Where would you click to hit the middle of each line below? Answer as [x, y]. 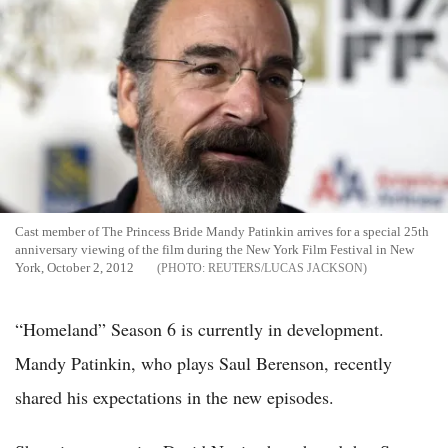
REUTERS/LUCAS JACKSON [285, 268]
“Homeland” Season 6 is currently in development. [199, 329]
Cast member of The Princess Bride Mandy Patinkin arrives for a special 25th [222, 232]
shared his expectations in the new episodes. [174, 397]
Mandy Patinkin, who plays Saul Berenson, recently [203, 363]
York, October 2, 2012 [74, 268]
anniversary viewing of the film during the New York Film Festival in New [214, 250]
